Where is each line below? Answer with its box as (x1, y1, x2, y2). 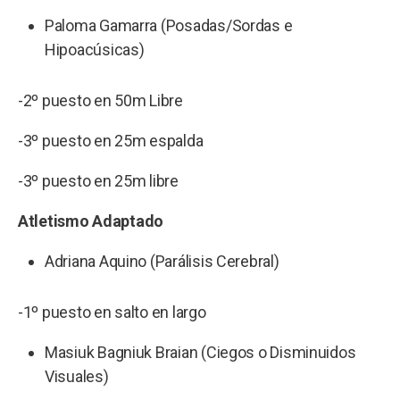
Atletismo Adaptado (18, 211, 164, 230)
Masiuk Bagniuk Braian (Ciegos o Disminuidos (45, 342, 356, 362)
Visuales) (45, 366, 112, 386)
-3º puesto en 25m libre (18, 171, 182, 190)
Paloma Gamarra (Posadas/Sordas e (45, 15, 293, 35)
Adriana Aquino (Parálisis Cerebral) (45, 251, 279, 271)
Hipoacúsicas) (45, 39, 148, 59)
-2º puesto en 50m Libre (18, 90, 183, 110)
